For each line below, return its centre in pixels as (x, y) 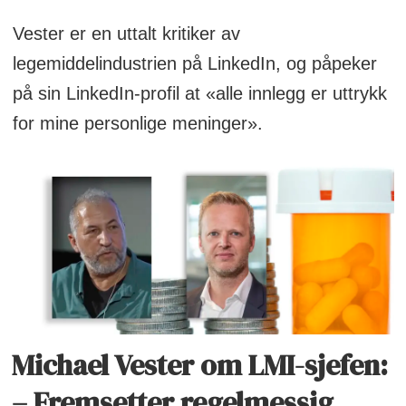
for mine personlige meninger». (140, 124)
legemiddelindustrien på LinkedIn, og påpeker (194, 64)
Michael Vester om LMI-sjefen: (200, 366)
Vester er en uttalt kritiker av (126, 34)
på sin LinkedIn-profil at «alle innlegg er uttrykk (199, 94)
